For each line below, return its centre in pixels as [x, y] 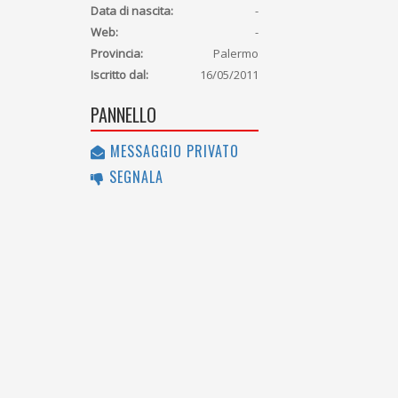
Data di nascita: [132, 11]
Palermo [236, 54]
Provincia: [117, 54]
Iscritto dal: [119, 75]
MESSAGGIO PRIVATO [172, 151]
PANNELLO [123, 115]
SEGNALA [134, 177]
